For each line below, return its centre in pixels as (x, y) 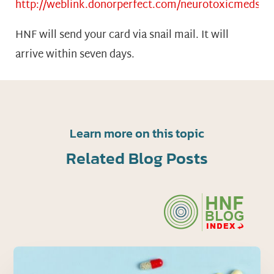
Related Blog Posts (137, 158)
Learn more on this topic (137, 133)
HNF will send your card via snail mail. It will (122, 35)
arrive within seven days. (75, 54)
